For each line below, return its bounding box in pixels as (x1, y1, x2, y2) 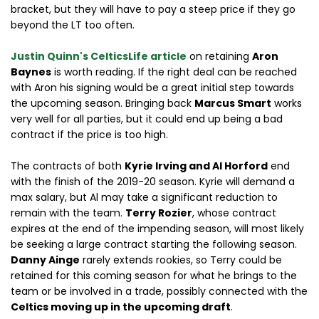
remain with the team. (11, 206, 125, 220)
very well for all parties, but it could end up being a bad (11, 112, 283, 126)
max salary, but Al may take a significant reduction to (11, 190, 278, 204)
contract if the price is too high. (11, 127, 168, 142)
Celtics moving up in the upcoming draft (11, 300, 231, 314)
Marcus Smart (194, 96, 271, 110)
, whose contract (192, 206, 276, 220)
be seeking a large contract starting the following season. (11, 237, 297, 251)
